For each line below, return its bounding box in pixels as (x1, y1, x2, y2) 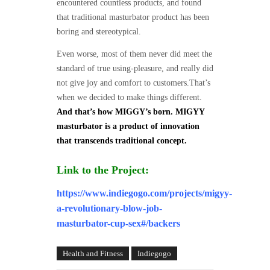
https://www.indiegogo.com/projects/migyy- (57, 188, 232, 199)
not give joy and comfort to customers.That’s (57, 78, 210, 88)
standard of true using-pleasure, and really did (57, 64, 213, 74)
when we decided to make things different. (57, 93, 202, 102)
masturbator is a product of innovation (57, 122, 199, 131)
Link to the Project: (57, 164, 149, 177)
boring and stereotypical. (57, 27, 141, 37)
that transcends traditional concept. (57, 136, 187, 146)
